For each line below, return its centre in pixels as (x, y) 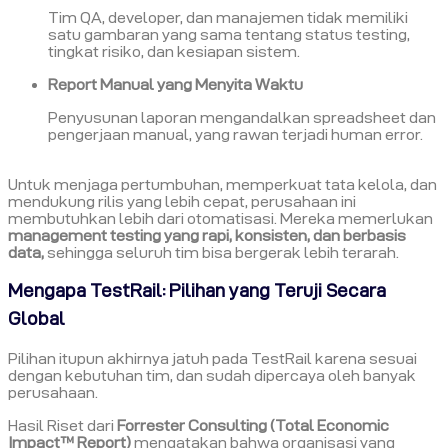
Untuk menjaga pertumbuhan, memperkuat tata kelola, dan (222, 185)
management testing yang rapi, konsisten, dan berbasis (207, 236)
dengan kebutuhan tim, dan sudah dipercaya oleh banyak (212, 376)
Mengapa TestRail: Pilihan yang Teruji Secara (197, 290)
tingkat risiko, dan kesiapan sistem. (174, 52)
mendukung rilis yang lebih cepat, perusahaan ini (182, 202)
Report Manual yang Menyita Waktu (175, 85)
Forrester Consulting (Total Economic (253, 426)
